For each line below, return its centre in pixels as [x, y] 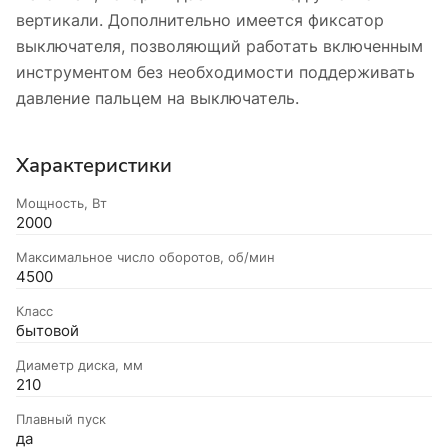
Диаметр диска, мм [79, 364]
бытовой [47, 330]
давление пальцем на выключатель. [157, 97]
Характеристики [94, 165]
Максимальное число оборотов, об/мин [145, 256]
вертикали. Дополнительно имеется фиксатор [200, 19]
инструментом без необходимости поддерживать [215, 71]
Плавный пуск [61, 418]
